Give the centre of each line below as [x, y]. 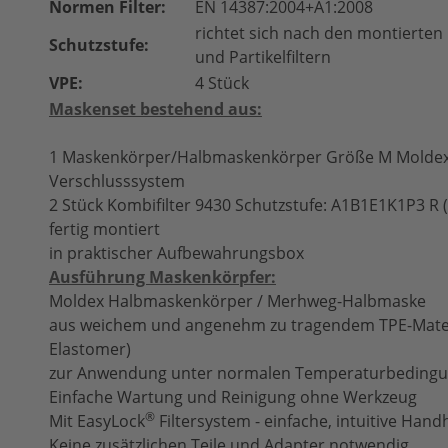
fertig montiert [104, 229]
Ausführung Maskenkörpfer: [162, 277]
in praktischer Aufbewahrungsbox [176, 253]
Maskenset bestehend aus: [155, 109]
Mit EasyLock [97, 421]
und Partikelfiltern [263, 57]
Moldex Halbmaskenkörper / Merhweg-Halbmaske [237, 301]
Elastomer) [90, 349]
